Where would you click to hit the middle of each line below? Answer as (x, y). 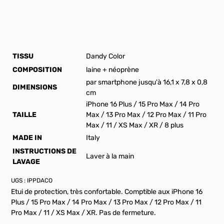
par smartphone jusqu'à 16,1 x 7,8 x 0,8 (147, 82)
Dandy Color (106, 56)
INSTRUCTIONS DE (45, 151)
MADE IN (27, 137)
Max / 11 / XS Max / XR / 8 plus (135, 125)
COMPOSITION (37, 69)
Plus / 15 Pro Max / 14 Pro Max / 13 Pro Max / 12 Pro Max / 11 (106, 202)
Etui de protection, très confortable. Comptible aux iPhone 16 (107, 192)
